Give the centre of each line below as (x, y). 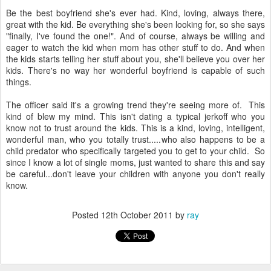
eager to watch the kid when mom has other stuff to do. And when (135, 47)
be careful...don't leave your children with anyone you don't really (135, 174)
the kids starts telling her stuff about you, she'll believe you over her (135, 59)
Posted (87, 215)
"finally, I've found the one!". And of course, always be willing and (135, 36)
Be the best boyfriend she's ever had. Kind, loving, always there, (135, 13)
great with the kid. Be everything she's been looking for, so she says (135, 24)
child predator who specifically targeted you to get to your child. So (135, 151)
